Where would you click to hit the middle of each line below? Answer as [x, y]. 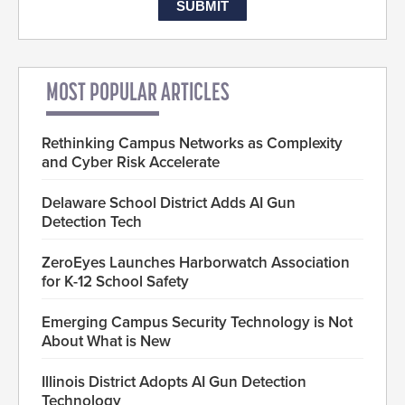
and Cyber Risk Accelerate [131, 163]
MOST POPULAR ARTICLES [138, 94]
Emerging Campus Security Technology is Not [197, 323]
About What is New [106, 342]
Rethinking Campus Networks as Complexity [192, 144]
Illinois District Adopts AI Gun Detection [174, 382]
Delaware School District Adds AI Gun [169, 203]
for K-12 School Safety [115, 282]
